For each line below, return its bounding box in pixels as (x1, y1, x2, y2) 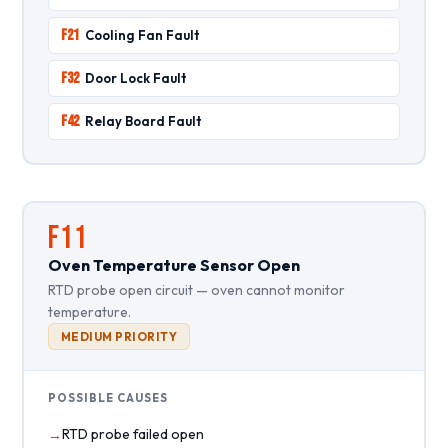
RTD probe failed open (61, 424, 204, 443)
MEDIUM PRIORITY (60, 328, 178, 344)
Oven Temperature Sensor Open (47, 254, 300, 275)
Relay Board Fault (84, 112, 202, 129)
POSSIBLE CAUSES (47, 390, 168, 405)
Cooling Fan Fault (84, 26, 200, 43)
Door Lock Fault (84, 69, 187, 86)
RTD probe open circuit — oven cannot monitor (47, 280, 345, 299)
